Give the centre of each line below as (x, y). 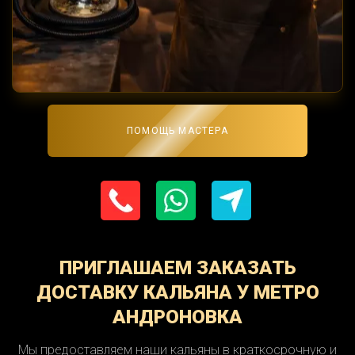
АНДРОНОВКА (177, 317)
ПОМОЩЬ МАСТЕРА (177, 131)
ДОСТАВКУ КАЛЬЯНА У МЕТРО (177, 293)
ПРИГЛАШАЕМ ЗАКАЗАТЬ (177, 268)
